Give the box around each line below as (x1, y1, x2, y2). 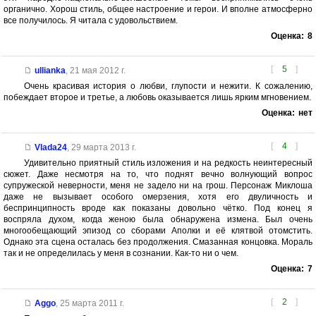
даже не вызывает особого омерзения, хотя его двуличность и (4, 192, 312, 202)
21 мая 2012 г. (69, 66, 126, 76)
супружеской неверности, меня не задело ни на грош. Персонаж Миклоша (4, 181, 312, 191)
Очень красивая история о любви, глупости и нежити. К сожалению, (23, 81, 312, 92)
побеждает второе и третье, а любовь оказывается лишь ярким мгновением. (4, 92, 311, 103)
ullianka (34, 66, 66, 76)
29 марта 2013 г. (71, 142, 136, 153)
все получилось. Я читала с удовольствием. (4, 16, 178, 26)
